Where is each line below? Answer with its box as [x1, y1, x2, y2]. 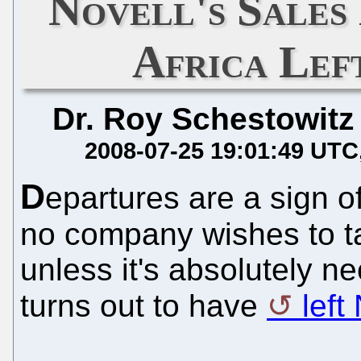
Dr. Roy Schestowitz [52, 101, 355, 136]
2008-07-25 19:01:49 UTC [85, 136, 359, 164]
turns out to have [20, 288, 267, 323]
